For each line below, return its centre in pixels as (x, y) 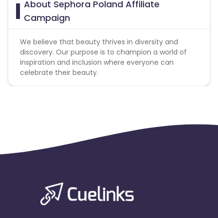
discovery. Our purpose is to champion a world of (103, 52)
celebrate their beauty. (59, 72)
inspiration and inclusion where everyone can (97, 62)
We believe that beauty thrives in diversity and (99, 42)
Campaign (47, 18)
